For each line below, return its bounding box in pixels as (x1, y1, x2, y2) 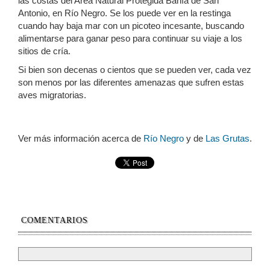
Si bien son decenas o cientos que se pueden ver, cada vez (18, 64, 251, 75)
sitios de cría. (18, 46, 71, 57)
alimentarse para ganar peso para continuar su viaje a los (18, 33, 242, 44)
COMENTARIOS (21, 216, 88, 225)
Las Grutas (206, 133, 250, 144)
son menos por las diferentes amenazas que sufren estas (18, 77, 244, 88)
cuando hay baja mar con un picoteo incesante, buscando (18, 20, 244, 31)
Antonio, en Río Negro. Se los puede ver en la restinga (18, 8, 231, 19)
